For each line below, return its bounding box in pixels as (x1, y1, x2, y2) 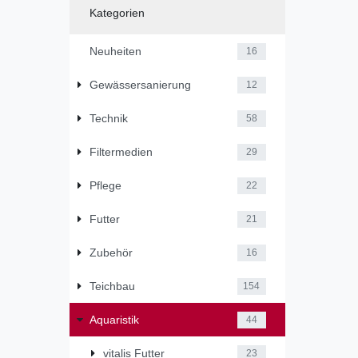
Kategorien (89, 6, 145, 19)
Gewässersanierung (89, 78, 191, 91)
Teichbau (89, 279, 135, 292)
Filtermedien (89, 145, 153, 158)
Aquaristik (89, 312, 139, 326)
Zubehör (89, 245, 133, 259)
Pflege (89, 178, 121, 192)
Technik (89, 111, 128, 125)
